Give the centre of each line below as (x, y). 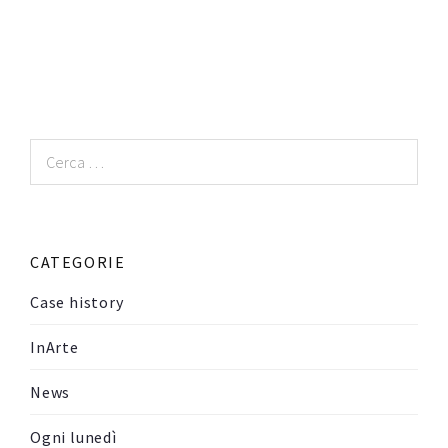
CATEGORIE (78, 262)
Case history (77, 302)
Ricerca (57, 150)
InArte (54, 347)
